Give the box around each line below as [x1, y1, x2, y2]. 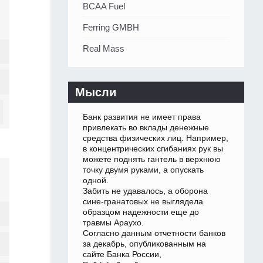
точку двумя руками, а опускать [83, 165, 204, 175]
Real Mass [83, 43, 124, 54]
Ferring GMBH [83, 22, 139, 33]
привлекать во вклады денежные [83, 123, 209, 133]
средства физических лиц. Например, [83, 133, 228, 143]
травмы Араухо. [83, 218, 144, 228]
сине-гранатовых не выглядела [83, 197, 203, 207]
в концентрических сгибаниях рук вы [83, 144, 223, 154]
